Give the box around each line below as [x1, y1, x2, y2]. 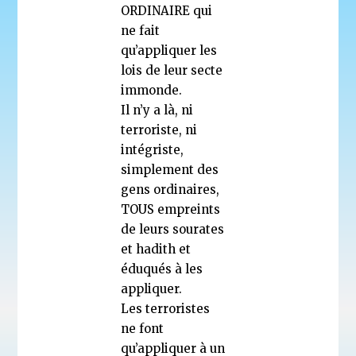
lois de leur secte [121, 62, 223, 78]
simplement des [121, 161, 219, 177]
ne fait [121, 22, 161, 38]
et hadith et [121, 241, 192, 257]
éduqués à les [121, 261, 203, 277]
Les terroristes [121, 300, 211, 316]
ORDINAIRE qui [121, 2, 213, 18]
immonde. [121, 82, 183, 98]
